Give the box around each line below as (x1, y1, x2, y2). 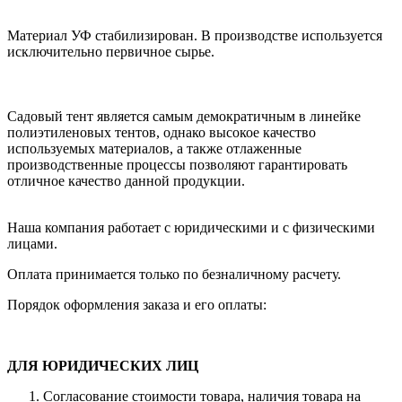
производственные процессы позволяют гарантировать (7, 157, 347, 173)
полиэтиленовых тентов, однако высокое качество (7, 125, 316, 141)
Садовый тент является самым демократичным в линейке (7, 109, 361, 125)
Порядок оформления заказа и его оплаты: (7, 297, 267, 313)
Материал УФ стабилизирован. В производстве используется (7, 28, 382, 44)
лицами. (7, 236, 57, 252)
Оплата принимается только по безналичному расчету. (7, 267, 341, 283)
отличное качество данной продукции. (7, 173, 245, 189)
